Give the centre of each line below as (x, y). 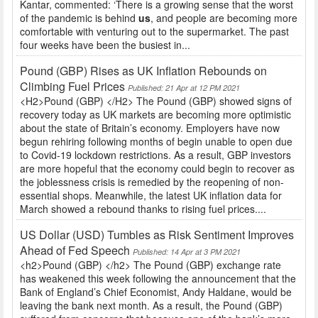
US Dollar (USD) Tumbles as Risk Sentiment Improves (157, 235)
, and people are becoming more (224, 18)
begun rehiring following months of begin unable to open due (156, 142)
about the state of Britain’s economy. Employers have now (150, 128)
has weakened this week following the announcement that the (158, 279)
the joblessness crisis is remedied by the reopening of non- (152, 182)
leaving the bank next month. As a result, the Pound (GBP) (151, 306)
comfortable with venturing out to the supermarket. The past (154, 32)
